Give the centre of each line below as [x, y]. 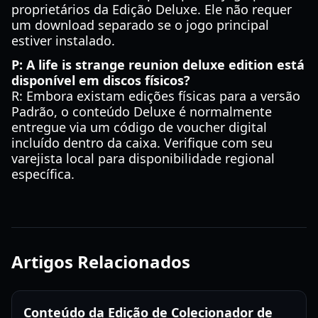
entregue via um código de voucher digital [139, 127]
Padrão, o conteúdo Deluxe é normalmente [142, 111]
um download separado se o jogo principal [140, 25]
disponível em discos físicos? [101, 80]
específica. [43, 174]
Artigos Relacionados [101, 262]
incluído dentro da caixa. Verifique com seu [142, 143]
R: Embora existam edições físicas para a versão [156, 96]
